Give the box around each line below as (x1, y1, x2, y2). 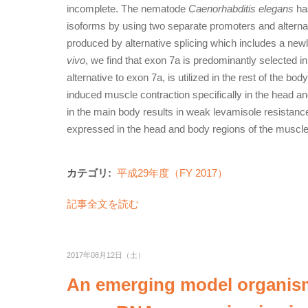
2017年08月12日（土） (67, 251, 145, 259)
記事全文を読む (67, 198, 139, 210)
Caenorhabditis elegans (188, 3, 294, 14)
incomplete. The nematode (67, 3, 188, 14)
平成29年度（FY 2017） (117, 167, 228, 179)
